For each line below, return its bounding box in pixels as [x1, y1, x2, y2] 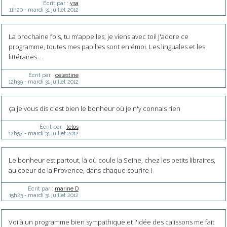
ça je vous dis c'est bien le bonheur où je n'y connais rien [8, 104, 180, 113]
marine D [54, 185, 79, 192]
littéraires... [8, 52, 42, 62]
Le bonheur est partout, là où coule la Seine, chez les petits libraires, [8, 156, 215, 165]
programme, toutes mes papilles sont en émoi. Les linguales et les [8, 42, 205, 52]
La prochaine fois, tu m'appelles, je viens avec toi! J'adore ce [8, 32, 188, 42]
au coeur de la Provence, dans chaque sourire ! [8, 166, 152, 175]
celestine [55, 71, 79, 78]
